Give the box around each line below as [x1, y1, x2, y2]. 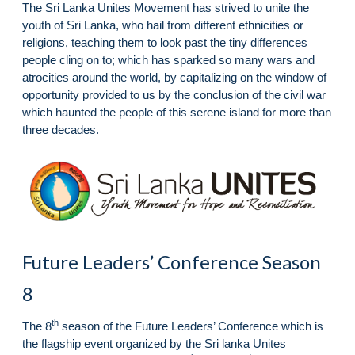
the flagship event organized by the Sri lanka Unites [22, 336, 286, 350]
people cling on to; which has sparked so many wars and [22, 52, 315, 67]
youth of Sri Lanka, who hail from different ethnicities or [22, 17, 303, 32]
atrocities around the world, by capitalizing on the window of [22, 70, 326, 84]
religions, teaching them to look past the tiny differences [22, 35, 307, 49]
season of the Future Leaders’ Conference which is [59, 319, 323, 333]
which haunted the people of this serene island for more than [22, 105, 331, 119]
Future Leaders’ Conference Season [22, 250, 321, 273]
